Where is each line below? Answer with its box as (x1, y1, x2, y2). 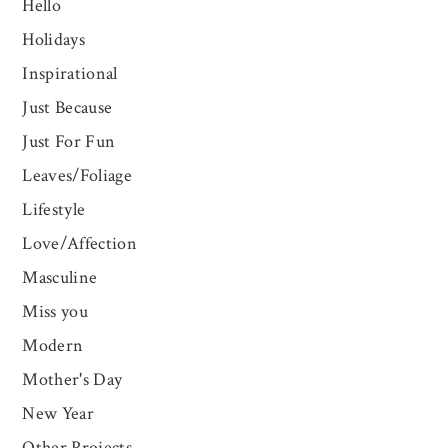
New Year (22, 402, 95, 426)
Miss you (22, 300, 89, 324)
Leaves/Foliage (22, 164, 133, 188)
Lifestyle (22, 198, 86, 222)
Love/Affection (22, 232, 138, 256)
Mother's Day (22, 368, 123, 392)
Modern (22, 334, 84, 358)
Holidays (22, 28, 86, 52)
